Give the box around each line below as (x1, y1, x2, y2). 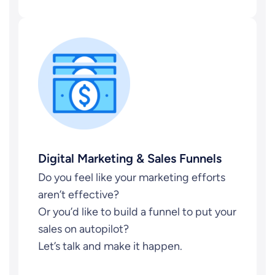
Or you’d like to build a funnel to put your (38, 205, 236, 219)
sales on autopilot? (38, 222, 129, 236)
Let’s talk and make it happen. (38, 239, 182, 253)
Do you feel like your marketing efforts (38, 171, 225, 184)
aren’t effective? (38, 188, 119, 201)
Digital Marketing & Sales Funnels (38, 151, 222, 166)
